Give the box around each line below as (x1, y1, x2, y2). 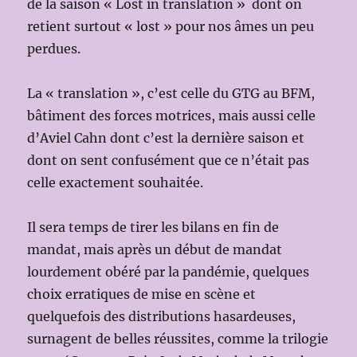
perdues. (27, 41, 81, 57)
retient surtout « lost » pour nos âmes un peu (27, 18, 315, 35)
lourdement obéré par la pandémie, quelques (27, 264, 310, 280)
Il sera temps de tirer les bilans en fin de (27, 219, 280, 236)
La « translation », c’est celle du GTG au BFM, (27, 85, 316, 102)
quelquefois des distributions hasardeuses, (27, 308, 296, 325)
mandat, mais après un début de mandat (27, 241, 283, 258)
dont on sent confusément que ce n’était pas (27, 152, 310, 169)
